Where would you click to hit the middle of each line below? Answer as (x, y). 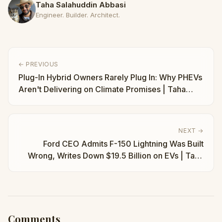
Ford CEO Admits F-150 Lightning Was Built (123, 144)
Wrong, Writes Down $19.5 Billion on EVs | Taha (116, 156)
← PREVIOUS (38, 64)
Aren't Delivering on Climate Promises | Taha (102, 89)
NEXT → (191, 131)
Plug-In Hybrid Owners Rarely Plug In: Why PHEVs (110, 77)
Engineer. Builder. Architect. (78, 15)
